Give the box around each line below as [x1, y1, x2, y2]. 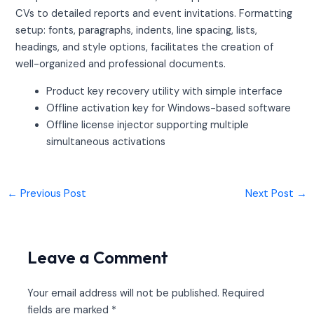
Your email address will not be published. [27, 286, 220, 300]
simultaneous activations [46, 135, 166, 149]
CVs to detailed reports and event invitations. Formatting [15, 7, 293, 21]
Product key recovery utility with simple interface [46, 85, 283, 99]
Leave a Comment [27, 246, 169, 268]
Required [222, 286, 265, 300]
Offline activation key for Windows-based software [46, 102, 292, 116]
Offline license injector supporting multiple [46, 118, 250, 132]
